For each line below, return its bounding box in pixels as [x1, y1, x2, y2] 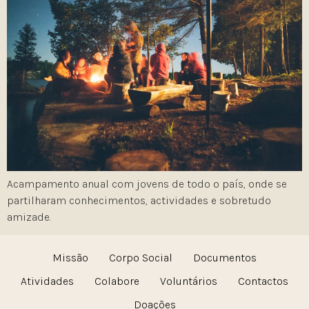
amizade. [7, 210, 51, 223]
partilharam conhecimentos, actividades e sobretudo [7, 193, 271, 207]
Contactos [238, 275, 288, 288]
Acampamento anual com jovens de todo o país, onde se [7, 177, 287, 190]
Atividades [21, 275, 74, 288]
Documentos [193, 251, 257, 265]
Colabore [94, 275, 139, 288]
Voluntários [160, 275, 217, 288]
